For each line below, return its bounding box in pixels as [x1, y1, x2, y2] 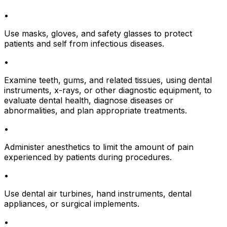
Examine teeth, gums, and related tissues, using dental [4, 75, 212, 86]
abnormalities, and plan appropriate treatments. [4, 105, 187, 116]
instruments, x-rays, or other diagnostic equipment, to [4, 85, 212, 96]
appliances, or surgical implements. [4, 199, 139, 209]
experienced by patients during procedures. [4, 152, 172, 163]
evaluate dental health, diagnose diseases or [4, 95, 173, 106]
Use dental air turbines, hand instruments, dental [4, 188, 192, 199]
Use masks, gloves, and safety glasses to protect [4, 28, 192, 39]
